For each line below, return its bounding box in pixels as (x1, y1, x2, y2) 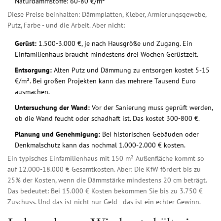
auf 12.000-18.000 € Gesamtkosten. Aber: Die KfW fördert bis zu (7, 165, 201, 174)
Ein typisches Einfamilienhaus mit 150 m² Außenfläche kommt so (7, 154, 204, 163)
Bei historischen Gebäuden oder (100, 130, 199, 139)
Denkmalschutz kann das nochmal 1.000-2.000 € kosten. (15, 141, 185, 150)
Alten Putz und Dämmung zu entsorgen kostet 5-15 (52, 66, 210, 75)
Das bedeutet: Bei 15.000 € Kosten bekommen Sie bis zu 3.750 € (7, 186, 203, 196)
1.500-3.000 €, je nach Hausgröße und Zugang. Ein (37, 39, 192, 48)
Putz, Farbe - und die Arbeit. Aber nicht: (7, 21, 125, 30)
